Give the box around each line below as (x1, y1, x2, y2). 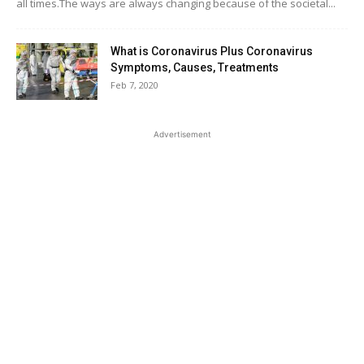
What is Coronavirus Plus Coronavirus (110, 44, 313, 58)
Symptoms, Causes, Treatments (110, 60, 279, 74)
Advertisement (153, 128, 211, 139)
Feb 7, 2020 (110, 78, 158, 91)
